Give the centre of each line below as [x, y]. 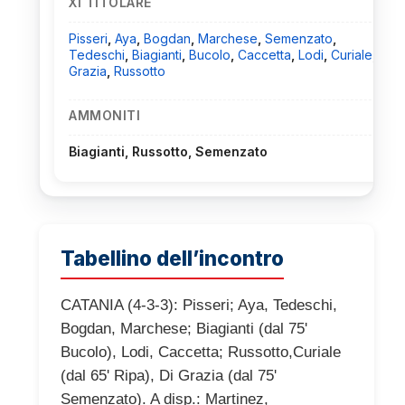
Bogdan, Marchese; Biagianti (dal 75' [184, 329]
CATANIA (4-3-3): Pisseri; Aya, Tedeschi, [199, 306]
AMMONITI [104, 116]
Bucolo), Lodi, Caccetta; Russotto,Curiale [201, 353]
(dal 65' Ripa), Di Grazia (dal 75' [169, 376]
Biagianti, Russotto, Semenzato [168, 152]
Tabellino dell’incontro [172, 259]
